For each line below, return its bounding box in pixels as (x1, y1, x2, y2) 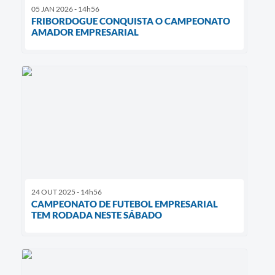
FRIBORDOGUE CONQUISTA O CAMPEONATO (31, 15, 230, 26)
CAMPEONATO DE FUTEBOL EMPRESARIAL (31, 198, 218, 209)
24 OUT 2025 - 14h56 (31, 187, 102, 196)
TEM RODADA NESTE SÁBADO (31, 209, 162, 220)
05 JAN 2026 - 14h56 (31, 4, 99, 14)
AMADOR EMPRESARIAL (31, 26, 139, 37)
